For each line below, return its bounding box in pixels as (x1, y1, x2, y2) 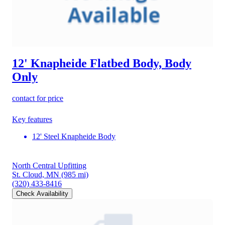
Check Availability (16, 190, 68, 198)
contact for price (12, 94, 63, 103)
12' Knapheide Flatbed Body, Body (12, 57, 191, 70)
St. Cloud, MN (12, 170, 59, 179)
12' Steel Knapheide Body (32, 132, 116, 141)
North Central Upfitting (12, 161, 86, 170)
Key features (12, 115, 52, 124)
